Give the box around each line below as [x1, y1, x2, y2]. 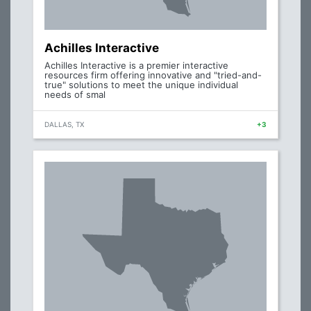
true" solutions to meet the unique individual [44, 79, 238, 91]
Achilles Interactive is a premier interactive [44, 60, 228, 72]
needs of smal [44, 89, 106, 101]
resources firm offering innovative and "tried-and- [44, 69, 262, 81]
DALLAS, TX [44, 120, 84, 129]
